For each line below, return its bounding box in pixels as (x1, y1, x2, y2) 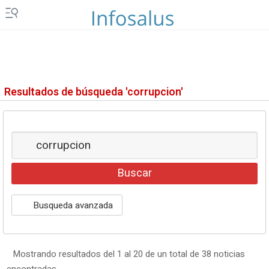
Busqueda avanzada (33, 199, 113, 212)
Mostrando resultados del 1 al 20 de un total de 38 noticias (13, 247, 245, 261)
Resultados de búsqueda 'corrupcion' (4, 84, 183, 100)
